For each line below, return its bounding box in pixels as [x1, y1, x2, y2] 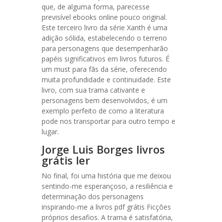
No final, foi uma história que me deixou [42, 171, 171, 180]
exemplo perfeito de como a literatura [42, 106, 164, 115]
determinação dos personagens [42, 192, 144, 201]
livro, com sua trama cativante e [42, 85, 145, 95]
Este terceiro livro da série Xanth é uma [42, 23, 167, 32]
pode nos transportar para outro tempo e [42, 116, 175, 126]
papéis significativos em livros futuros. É [42, 54, 169, 63]
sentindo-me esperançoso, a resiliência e [42, 181, 173, 191]
